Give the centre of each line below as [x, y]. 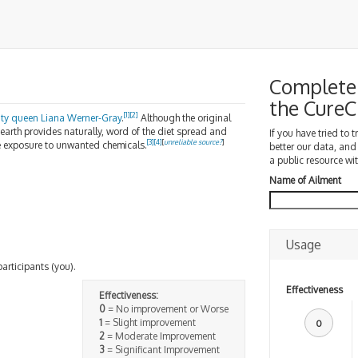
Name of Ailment [305, 180]
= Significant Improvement [162, 350]
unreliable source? [193, 142]
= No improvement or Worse [167, 309]
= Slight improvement [149, 322]
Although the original [185, 117]
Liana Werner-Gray [81, 117]
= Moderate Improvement [160, 336]
